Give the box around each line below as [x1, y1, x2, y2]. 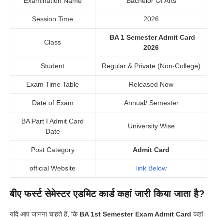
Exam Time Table [26, 80, 79, 89]
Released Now [129, 80, 173, 89]
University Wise [127, 122, 175, 130]
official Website [30, 164, 76, 172]
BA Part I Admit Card [21, 117, 84, 125]
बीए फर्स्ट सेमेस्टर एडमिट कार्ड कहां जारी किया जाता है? [10, 188, 204, 200]
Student [41, 62, 64, 70]
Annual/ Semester [124, 99, 179, 107]
